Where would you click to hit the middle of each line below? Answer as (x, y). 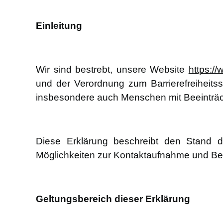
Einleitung (59, 26)
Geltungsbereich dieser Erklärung (113, 199)
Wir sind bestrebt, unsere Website (112, 70)
